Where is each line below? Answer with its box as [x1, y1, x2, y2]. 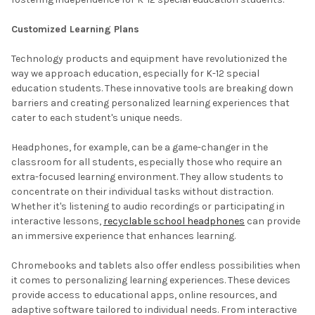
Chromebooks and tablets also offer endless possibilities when [11, 259, 300, 271]
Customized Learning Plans [11, 22, 139, 35]
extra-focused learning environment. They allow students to [11, 170, 283, 183]
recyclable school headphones [103, 214, 245, 227]
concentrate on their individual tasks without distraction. [11, 185, 273, 198]
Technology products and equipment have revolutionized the [11, 52, 287, 65]
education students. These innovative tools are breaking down [11, 82, 293, 94]
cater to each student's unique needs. [11, 111, 181, 124]
